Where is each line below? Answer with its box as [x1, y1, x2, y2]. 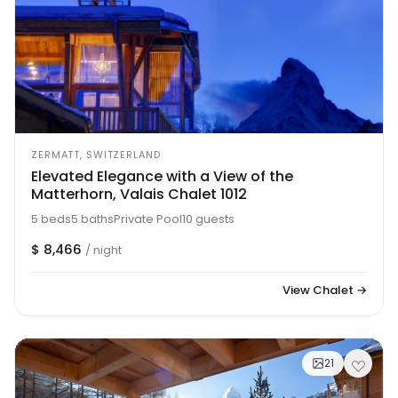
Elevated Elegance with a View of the [31, 165, 293, 187]
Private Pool [114, 210, 182, 227]
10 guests [182, 210, 235, 227]
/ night [85, 241, 122, 259]
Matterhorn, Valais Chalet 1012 [31, 183, 247, 204]
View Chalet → [283, 281, 367, 298]
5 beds [31, 210, 71, 227]
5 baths [71, 210, 114, 227]
